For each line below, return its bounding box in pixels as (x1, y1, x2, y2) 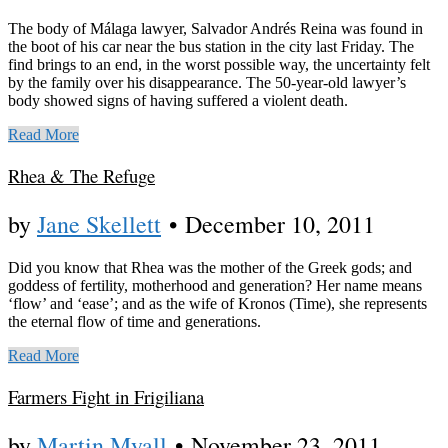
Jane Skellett (37, 207, 161, 240)
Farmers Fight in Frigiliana (8, 384, 204, 410)
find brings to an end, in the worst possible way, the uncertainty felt (8, 55, 430, 73)
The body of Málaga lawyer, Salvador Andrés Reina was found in (8, 19, 423, 37)
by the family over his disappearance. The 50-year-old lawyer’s (8, 73, 406, 91)
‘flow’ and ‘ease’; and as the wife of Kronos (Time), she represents (8, 295, 427, 313)
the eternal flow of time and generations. (8, 313, 261, 331)
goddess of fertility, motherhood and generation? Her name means (8, 277, 422, 295)
